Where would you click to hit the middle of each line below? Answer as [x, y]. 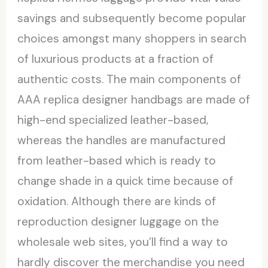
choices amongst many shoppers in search [132, 38]
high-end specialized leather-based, [113, 120]
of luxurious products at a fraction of [116, 59]
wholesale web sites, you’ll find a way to [123, 242]
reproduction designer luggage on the [118, 221]
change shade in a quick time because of [126, 181]
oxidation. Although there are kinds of [117, 201]
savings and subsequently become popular [132, 18]
